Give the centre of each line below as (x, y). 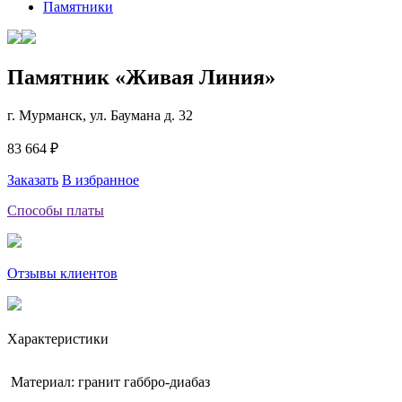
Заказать (33, 179)
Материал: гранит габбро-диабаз (109, 381)
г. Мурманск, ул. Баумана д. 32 (100, 115)
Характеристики (58, 338)
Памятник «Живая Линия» (141, 77)
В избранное (100, 179)
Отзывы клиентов (62, 273)
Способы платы (56, 210)
